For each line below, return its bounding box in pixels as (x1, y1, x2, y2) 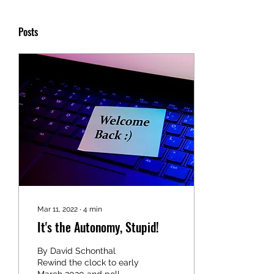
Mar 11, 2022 (37, 205, 78, 213)
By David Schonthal (37, 246, 116, 256)
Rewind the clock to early (37, 257, 139, 267)
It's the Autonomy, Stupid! (37, 218, 159, 236)
